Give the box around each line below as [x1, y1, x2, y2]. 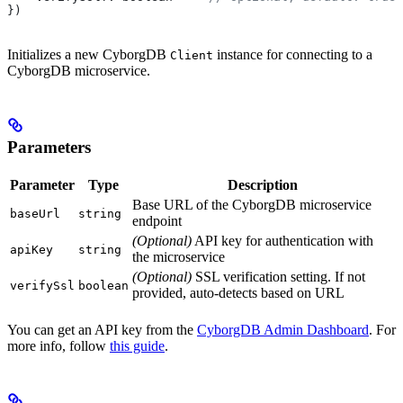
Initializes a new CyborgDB [7, 47, 170, 62]
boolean [78, 278, 129, 292]
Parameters [7, 138, 91, 157]
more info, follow [7, 337, 110, 354]
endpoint [132, 212, 182, 228]
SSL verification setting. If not [192, 268, 365, 284]
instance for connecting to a [213, 47, 372, 62]
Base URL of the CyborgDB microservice [132, 196, 372, 212]
